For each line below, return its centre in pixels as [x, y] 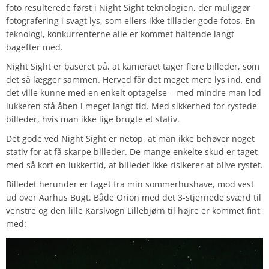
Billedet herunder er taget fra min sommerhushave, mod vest [130, 184]
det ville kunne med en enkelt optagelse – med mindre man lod [134, 93]
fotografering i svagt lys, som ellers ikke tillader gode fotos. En [131, 21]
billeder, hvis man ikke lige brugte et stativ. [93, 119]
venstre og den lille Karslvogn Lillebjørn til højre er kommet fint [133, 211]
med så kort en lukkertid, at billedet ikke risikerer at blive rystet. [134, 165]
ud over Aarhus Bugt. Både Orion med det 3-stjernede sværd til [134, 198]
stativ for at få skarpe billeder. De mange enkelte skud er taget [132, 152]
